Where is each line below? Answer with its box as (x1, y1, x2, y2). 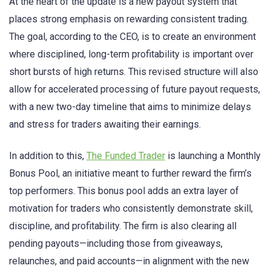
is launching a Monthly (165, 150, 261, 162)
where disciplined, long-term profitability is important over (9, 48, 253, 60)
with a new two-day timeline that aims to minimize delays (9, 101, 251, 113)
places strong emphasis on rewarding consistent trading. (9, 13, 249, 25)
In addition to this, (9, 150, 87, 162)
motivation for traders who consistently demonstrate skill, (9, 203, 253, 215)
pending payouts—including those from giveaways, (9, 238, 223, 250)
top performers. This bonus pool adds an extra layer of (9, 185, 239, 197)
